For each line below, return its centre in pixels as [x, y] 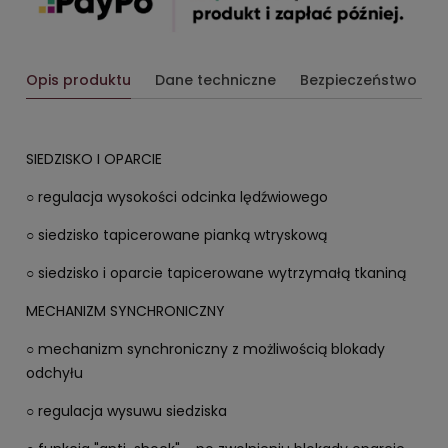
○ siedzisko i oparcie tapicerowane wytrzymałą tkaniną [216, 272]
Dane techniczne [215, 79]
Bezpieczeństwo [358, 79]
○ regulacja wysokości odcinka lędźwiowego [177, 196]
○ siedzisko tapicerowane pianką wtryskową [176, 234]
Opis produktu [78, 79]
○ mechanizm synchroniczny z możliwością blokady [205, 348]
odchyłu [54, 372]
